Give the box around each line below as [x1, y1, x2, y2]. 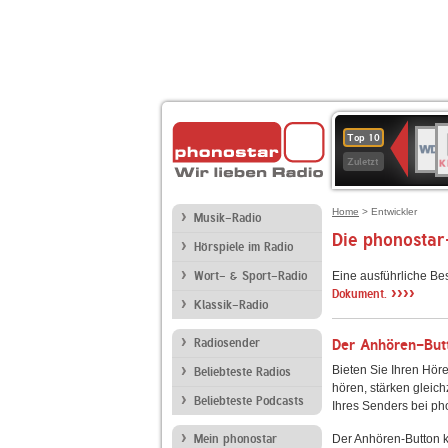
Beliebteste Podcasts [194, 394, 304, 408]
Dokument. [332, 287, 391, 301]
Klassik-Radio [194, 298, 268, 312]
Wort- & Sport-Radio [194, 269, 307, 283]
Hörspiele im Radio [194, 240, 293, 254]
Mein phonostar [194, 432, 277, 446]
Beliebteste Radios [194, 365, 291, 379]
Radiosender [194, 336, 260, 350]
